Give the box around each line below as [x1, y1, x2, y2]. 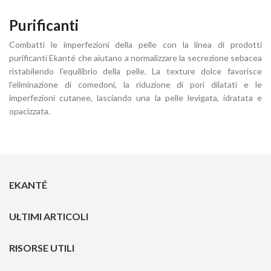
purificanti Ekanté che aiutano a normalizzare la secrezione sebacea [9, 52, 262, 63]
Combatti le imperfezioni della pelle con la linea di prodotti [9, 39, 262, 50]
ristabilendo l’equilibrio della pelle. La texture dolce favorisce [9, 65, 262, 76]
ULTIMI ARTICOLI [9, 210, 88, 222]
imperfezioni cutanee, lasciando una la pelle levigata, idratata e [9, 92, 262, 103]
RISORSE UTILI [9, 241, 74, 253]
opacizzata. [9, 105, 50, 116]
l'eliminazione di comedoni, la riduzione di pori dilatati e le [9, 79, 262, 90]
